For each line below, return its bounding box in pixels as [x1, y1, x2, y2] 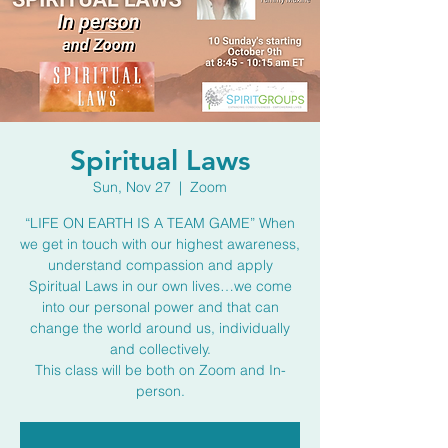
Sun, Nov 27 [93, 178, 171, 196]
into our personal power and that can [41, 298, 279, 316]
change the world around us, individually [30, 319, 290, 337]
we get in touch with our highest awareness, [20, 235, 300, 253]
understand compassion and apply [47, 256, 273, 274]
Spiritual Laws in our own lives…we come [28, 277, 292, 295]
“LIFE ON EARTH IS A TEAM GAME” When [25, 214, 295, 232]
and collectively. [109, 340, 211, 358]
